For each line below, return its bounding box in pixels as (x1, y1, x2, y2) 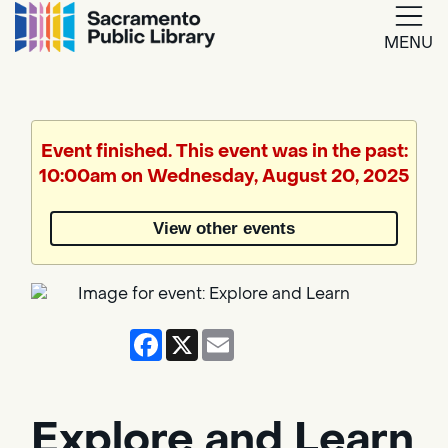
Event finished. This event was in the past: (40, 140, 408, 163)
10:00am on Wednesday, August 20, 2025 (39, 165, 409, 188)
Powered (156, 188, 235, 209)
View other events (153, 218, 295, 239)
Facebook (162, 325, 240, 347)
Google (236, 61, 322, 92)
